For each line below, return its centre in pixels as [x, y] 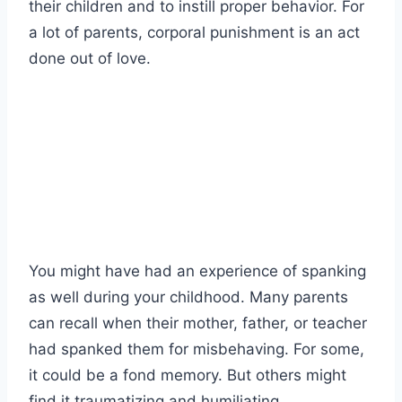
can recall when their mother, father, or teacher [198, 323]
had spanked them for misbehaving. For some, [197, 350]
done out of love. [90, 59]
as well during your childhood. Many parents [188, 297]
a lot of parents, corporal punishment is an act [194, 33]
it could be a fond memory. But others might [188, 376]
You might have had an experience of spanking [197, 271]
